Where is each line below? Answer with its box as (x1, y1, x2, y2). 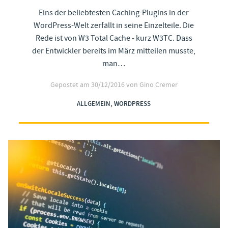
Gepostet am (50, 80, 91, 90)
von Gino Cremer (126, 80, 178, 90)
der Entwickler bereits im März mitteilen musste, (32, 45, 196, 56)
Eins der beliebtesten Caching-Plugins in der (39, 7, 189, 18)
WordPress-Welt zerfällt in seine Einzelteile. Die (34, 20, 194, 31)
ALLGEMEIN (77, 99, 111, 108)
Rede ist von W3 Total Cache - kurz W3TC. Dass (35, 33, 192, 43)
